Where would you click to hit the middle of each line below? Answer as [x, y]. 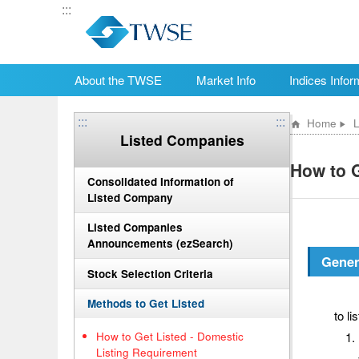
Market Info [226, 80]
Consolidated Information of [161, 182]
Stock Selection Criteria [150, 273]
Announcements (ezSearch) [160, 244]
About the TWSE [119, 80]
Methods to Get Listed [146, 303]
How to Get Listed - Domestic [170, 336]
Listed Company [130, 198]
